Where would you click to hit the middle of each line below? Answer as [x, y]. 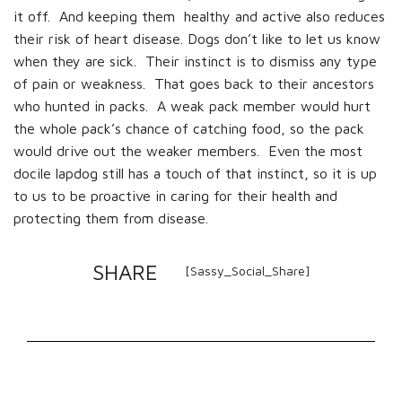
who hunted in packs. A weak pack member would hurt [192, 105]
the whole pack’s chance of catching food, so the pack [189, 128]
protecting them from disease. [111, 218]
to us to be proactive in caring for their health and [175, 195]
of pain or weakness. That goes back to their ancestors [194, 83]
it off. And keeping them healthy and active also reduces [199, 16]
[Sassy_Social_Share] [247, 270]
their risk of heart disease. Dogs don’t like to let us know [197, 38]
